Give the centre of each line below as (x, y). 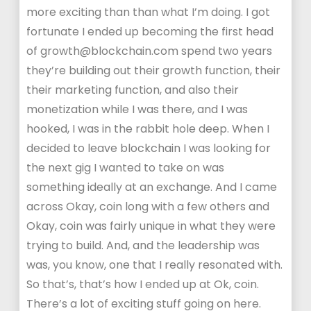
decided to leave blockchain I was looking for (149, 148)
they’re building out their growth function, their (154, 70)
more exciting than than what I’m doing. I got (149, 12)
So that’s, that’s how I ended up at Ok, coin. (143, 284)
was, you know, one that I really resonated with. (155, 265)
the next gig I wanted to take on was (126, 168)
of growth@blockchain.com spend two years (150, 51)
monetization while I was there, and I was (137, 109)
